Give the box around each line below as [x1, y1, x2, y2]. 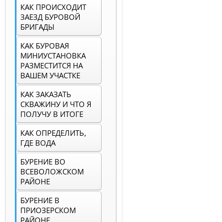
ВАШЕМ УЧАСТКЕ [20, 70, 80, 81]
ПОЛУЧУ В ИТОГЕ [20, 109, 83, 119]
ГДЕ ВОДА [20, 138, 55, 148]
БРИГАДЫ [20, 22, 55, 32]
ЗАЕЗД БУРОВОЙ [20, 12, 80, 22]
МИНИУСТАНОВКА [20, 51, 86, 61]
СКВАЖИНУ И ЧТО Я [20, 99, 91, 110]
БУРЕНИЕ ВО [20, 157, 65, 167]
